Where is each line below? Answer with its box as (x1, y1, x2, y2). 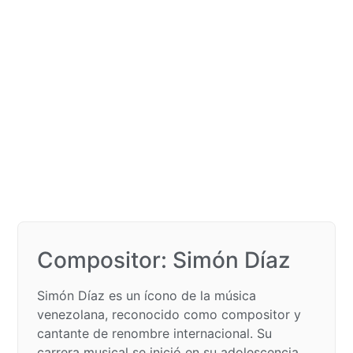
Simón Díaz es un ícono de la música (37, 287, 256, 303)
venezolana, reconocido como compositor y (37, 306, 301, 322)
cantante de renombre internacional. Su (37, 325, 272, 341)
